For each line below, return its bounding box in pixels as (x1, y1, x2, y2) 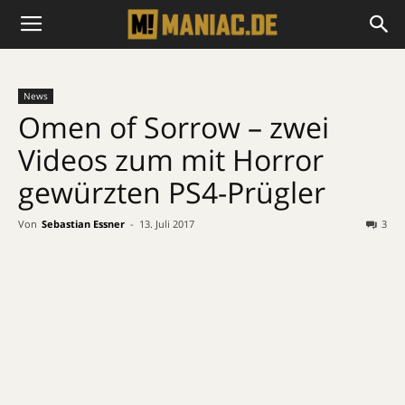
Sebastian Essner (42, 217, 125, 231)
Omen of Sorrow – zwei (18, 108, 329, 146)
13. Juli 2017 (139, 217, 194, 231)
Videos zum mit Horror (18, 140, 324, 179)
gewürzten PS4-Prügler (18, 173, 325, 212)
